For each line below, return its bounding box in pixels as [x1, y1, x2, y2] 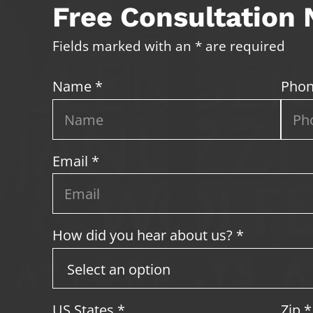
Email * [52, 150, 100, 170]
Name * [52, 76, 103, 96]
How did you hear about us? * [52, 225, 245, 245]
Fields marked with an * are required [52, 37, 286, 55]
